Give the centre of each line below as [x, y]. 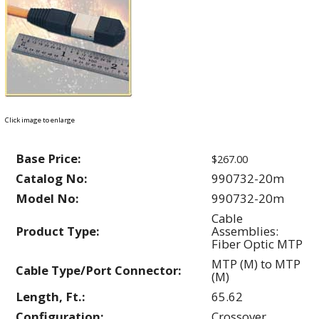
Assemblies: [245, 231]
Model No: [47, 198]
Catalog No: [52, 178]
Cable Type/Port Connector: [99, 270]
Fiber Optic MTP [257, 244]
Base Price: [48, 158]
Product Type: [58, 231]
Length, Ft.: [51, 296]
